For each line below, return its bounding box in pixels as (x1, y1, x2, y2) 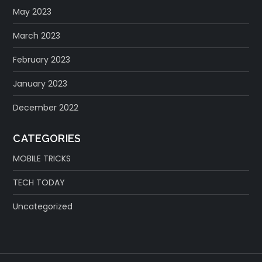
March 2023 (13, 29, 61, 42)
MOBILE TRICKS (13, 152, 71, 164)
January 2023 (13, 77, 68, 89)
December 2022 (13, 101, 79, 113)
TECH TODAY (13, 176, 65, 188)
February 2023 (13, 53, 71, 65)
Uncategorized (13, 200, 73, 212)
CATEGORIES (13, 132, 81, 144)
